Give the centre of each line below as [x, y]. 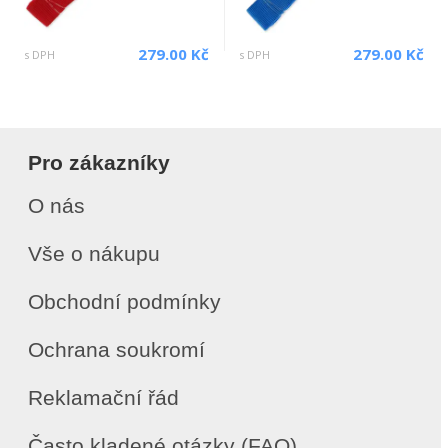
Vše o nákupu [94, 253]
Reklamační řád [103, 397]
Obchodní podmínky [124, 301]
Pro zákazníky [99, 162]
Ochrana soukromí [116, 349]
